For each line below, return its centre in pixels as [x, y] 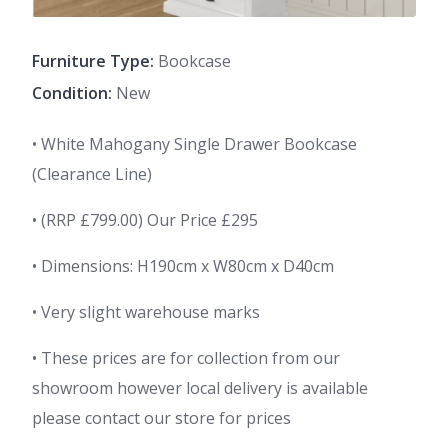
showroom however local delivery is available [200, 388]
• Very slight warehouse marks [146, 312]
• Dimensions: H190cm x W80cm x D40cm [183, 266]
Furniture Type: [93, 61]
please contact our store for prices [161, 418]
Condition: [72, 93]
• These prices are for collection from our [186, 358]
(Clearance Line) [92, 174]
